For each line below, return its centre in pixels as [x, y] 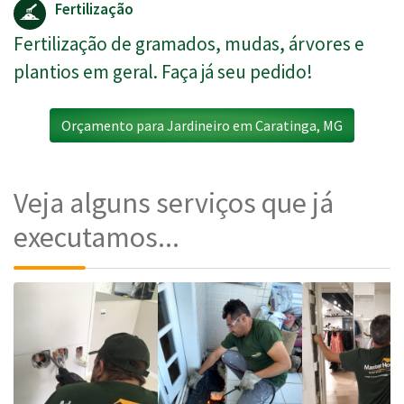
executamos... [96, 238]
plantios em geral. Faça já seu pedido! [163, 72]
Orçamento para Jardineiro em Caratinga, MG [202, 126]
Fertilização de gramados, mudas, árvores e [189, 44]
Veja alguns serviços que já [174, 203]
